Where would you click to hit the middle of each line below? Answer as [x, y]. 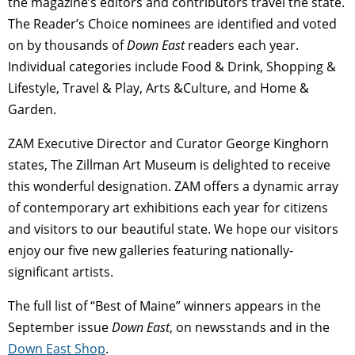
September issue [60, 328]
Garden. [32, 110]
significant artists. [61, 272]
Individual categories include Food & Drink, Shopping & [172, 67]
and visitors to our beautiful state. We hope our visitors [173, 229]
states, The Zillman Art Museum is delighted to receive [169, 165]
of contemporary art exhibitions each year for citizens [168, 208]
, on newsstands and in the [250, 328]
